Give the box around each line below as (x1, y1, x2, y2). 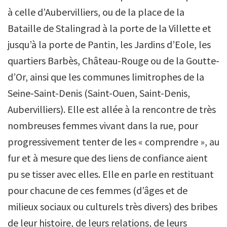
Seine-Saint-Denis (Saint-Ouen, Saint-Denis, (8, 87, 190, 99)
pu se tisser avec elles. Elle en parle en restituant (8, 168, 214, 180)
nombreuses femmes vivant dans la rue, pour (8, 119, 198, 132)
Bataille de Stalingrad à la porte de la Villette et (8, 22, 211, 34)
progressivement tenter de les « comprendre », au (8, 135, 219, 148)
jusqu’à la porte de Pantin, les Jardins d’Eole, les (8, 38, 211, 51)
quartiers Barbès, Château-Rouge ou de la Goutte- (8, 54, 219, 67)
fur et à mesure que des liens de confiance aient (8, 152, 208, 164)
